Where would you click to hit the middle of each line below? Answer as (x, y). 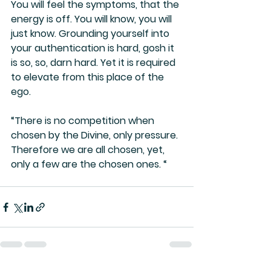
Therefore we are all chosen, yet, (89, 150)
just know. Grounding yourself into (91, 34)
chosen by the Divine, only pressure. (96, 135)
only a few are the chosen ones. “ (89, 165)
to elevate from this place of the (89, 77)
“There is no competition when (84, 121)
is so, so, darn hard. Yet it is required (94, 63)
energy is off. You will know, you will (93, 19)
